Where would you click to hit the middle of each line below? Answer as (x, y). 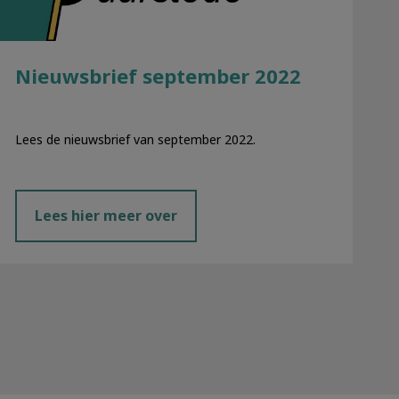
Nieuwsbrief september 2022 (158, 76)
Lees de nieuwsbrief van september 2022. (135, 139)
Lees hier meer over (106, 216)
